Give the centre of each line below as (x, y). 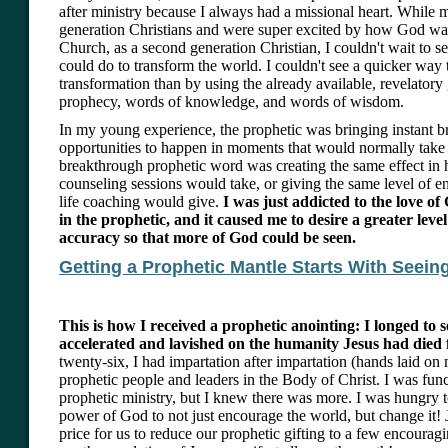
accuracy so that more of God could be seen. (207, 238)
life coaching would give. (139, 202)
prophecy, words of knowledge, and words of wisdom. (231, 102)
